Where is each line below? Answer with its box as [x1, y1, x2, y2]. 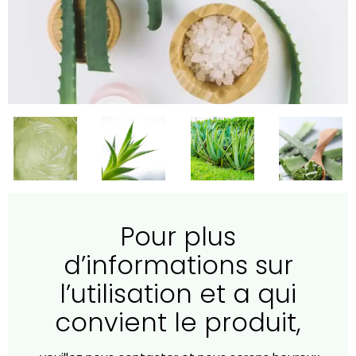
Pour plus [120, 219, 236, 255]
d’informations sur [63, 247, 293, 284]
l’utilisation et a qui [60, 276, 296, 312]
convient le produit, [55, 304, 301, 341]
